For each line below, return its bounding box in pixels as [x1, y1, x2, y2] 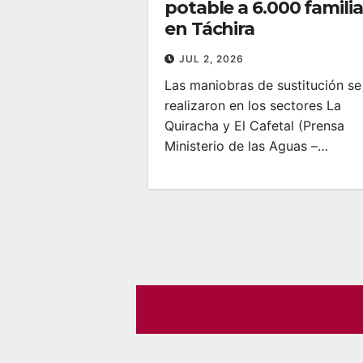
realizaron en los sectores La [164, 96, 341, 113]
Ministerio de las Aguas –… [164, 137, 328, 154]
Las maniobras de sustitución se [164, 76, 361, 93]
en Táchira [164, 17, 255, 40]
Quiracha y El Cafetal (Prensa [164, 117, 344, 134]
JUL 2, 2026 [179, 52, 244, 65]
